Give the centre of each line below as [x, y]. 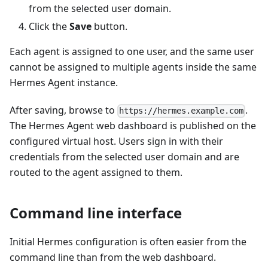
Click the [49, 27]
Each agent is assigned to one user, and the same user [132, 52]
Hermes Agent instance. [64, 83]
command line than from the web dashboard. [113, 258]
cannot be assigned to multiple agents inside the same [133, 67]
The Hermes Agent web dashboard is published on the [133, 126]
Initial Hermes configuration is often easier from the [128, 242]
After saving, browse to [63, 110]
